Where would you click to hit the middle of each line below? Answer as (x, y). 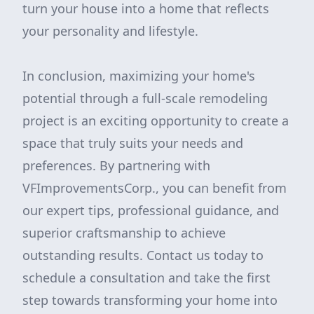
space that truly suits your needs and (133, 143)
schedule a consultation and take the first (146, 278)
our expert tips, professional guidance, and (151, 210)
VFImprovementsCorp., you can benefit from (155, 188)
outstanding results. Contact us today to (143, 255)
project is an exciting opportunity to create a (156, 121)
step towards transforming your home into (150, 300)
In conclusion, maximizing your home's (139, 76)
